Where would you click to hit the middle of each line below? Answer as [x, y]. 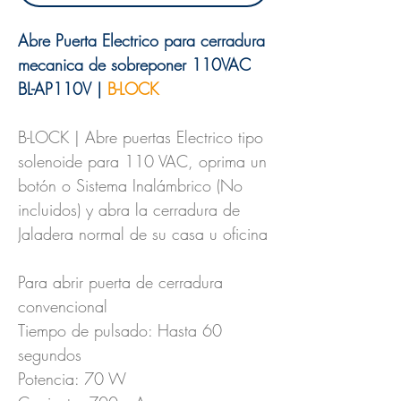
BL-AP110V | [63, 89]
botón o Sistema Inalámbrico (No [130, 185]
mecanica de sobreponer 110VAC [134, 64]
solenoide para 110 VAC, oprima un [142, 161]
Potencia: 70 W [72, 379]
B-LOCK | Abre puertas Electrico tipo [141, 137]
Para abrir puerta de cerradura [120, 282]
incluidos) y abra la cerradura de [129, 209]
